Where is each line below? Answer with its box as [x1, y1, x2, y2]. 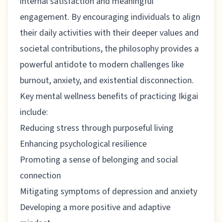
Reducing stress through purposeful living [20, 121, 173, 134]
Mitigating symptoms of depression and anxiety [20, 185, 197, 198]
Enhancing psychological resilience [20, 137, 147, 150]
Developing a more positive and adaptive [20, 201, 170, 214]
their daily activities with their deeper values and [20, 26, 199, 39]
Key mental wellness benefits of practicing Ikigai [20, 90, 198, 103]
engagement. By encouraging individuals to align [20, 10, 200, 23]
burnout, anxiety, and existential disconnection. [20, 74, 194, 87]
